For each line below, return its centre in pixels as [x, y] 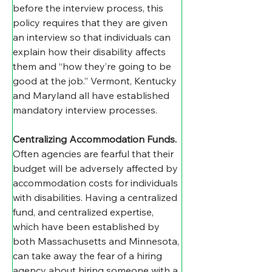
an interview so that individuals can [93, 37]
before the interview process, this [89, 8]
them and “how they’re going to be [93, 66]
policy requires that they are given [91, 23]
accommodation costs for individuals [97, 183]
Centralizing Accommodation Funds [94, 139]
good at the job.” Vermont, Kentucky [96, 81]
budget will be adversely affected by [97, 168]
